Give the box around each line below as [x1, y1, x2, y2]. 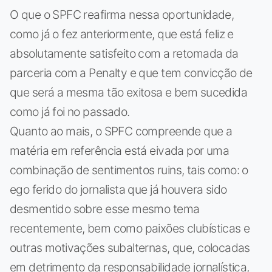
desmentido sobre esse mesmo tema [10, 202, 200, 217]
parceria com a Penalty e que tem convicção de [10, 66, 253, 81]
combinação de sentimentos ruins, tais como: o [10, 163, 248, 178]
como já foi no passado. [10, 104, 130, 120]
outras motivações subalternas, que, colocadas [10, 240, 250, 256]
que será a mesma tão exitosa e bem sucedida [10, 85, 248, 100]
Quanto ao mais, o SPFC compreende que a [10, 124, 233, 139]
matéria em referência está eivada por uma [10, 143, 229, 158]
